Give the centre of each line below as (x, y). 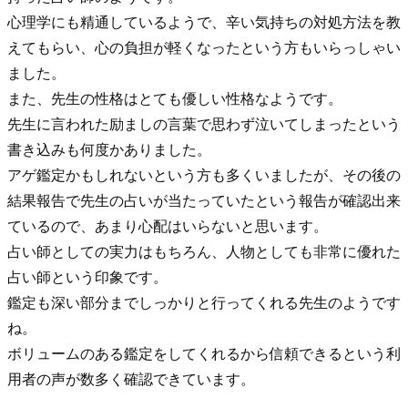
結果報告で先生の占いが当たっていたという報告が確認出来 (204, 201)
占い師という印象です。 (87, 278)
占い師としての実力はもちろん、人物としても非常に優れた (204, 252)
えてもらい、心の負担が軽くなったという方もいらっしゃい (204, 48)
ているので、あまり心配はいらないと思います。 (168, 227)
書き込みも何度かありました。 (109, 150)
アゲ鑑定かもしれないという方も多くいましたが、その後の (204, 176)
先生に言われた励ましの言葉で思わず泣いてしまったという (204, 125)
